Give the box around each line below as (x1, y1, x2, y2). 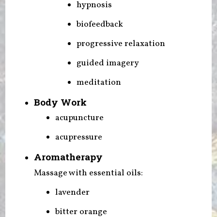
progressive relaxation (76, 37, 165, 50)
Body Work (33, 95, 87, 108)
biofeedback (76, 18, 123, 31)
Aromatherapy (33, 151, 103, 163)
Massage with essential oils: (33, 167, 143, 180)
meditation (76, 76, 121, 89)
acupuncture (55, 112, 104, 124)
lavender (55, 186, 90, 199)
